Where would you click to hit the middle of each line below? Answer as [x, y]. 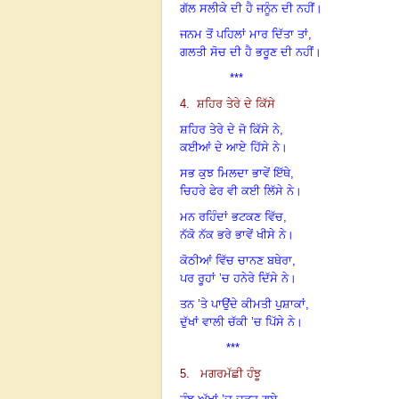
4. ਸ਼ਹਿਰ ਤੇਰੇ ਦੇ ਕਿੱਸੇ [228, 103]
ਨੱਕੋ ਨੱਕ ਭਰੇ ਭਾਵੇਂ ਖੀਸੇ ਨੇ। [237, 234]
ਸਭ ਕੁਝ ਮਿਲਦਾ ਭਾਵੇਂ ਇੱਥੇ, [237, 173]
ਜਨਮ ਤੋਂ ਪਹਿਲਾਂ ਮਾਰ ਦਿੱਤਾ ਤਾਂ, [246, 34]
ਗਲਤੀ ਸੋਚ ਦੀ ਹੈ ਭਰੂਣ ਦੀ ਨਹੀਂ [247, 52]
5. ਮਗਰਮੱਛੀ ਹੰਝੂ [220, 373]
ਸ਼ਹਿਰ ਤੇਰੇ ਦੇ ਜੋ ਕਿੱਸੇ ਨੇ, [232, 129]
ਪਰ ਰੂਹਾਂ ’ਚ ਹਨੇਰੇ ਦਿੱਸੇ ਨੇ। [238, 278]
